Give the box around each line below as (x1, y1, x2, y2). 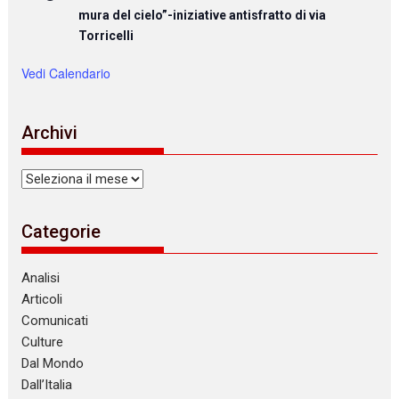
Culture (21, 333, 64, 350)
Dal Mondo (21, 354, 85, 371)
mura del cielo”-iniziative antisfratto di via (78, 8, 327, 23)
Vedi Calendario (21, 64, 111, 83)
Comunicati (21, 312, 89, 329)
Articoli (21, 290, 63, 307)
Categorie (21, 220, 102, 242)
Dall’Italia (21, 376, 73, 393)
